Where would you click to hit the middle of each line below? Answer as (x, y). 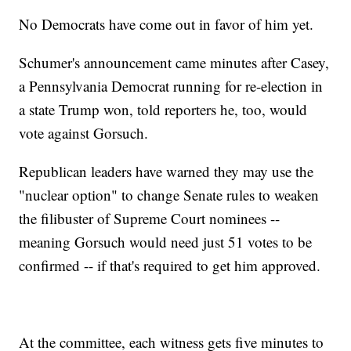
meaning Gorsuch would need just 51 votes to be (166, 242)
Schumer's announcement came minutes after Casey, (174, 63)
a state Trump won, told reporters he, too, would (163, 110)
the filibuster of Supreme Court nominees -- (150, 219)
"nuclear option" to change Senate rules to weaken (169, 195)
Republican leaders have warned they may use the (166, 172)
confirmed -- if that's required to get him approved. (170, 266)
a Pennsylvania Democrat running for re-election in (171, 86)
